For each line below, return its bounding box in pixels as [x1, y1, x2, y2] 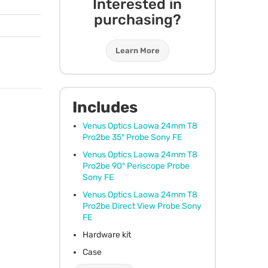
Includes [72, 98, 138, 117]
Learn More [115, 45, 160, 55]
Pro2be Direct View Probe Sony [82, 200, 202, 211]
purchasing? [93, 11, 181, 28]
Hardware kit [82, 229, 131, 240]
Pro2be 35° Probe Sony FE [82, 132, 182, 142]
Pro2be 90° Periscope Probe [82, 160, 190, 171]
